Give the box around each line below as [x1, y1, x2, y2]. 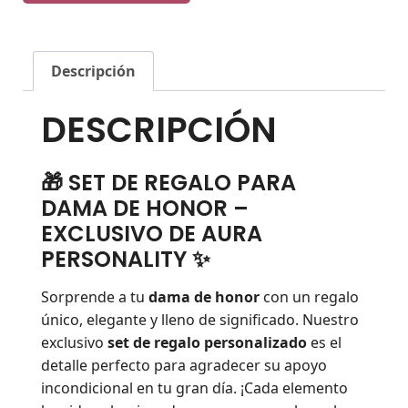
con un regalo [260, 286, 359, 307]
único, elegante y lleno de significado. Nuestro [41, 309, 359, 330]
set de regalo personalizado [107, 331, 307, 352]
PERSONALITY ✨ [41, 244, 210, 275]
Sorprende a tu [41, 286, 148, 307]
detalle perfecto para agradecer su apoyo [41, 354, 327, 375]
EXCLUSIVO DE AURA [41, 219, 262, 250]
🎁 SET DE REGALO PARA [41, 168, 296, 199]
